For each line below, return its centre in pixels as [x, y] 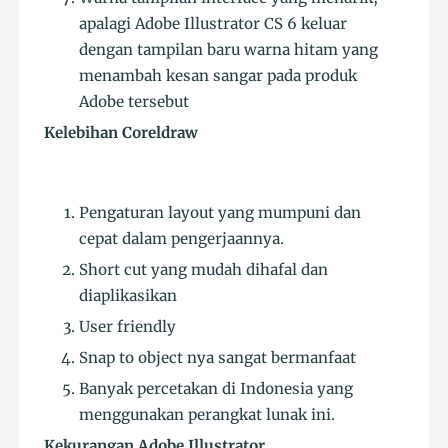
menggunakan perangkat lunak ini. [207, 415]
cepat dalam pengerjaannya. [182, 239]
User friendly [128, 327]
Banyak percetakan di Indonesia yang [216, 389]
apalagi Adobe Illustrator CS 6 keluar [213, 24]
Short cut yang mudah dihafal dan [204, 270]
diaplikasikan [128, 296]
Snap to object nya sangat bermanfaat [218, 358]
